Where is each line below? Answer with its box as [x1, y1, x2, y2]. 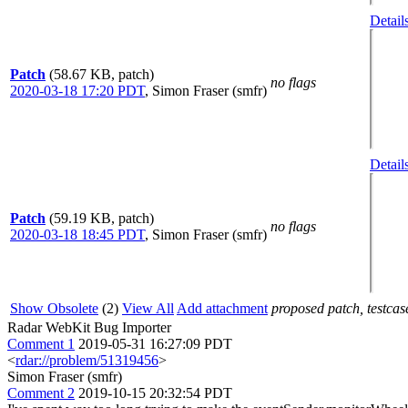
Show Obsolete [10, 300, 98, 316]
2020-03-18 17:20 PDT [10, 82, 145, 98]
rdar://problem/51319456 [15, 352, 158, 368]
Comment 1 [7, 335, 75, 352]
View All [122, 300, 174, 316]
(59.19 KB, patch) [49, 209, 154, 226]
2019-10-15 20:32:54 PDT [78, 384, 232, 401]
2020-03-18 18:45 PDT [10, 226, 145, 242]
